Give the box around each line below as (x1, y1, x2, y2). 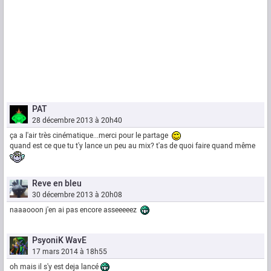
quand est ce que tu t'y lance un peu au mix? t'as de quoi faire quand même (10, 140, 255, 152)
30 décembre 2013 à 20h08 (32, 189, 122, 201)
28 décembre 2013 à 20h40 (32, 115, 122, 126)
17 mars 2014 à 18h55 (32, 246, 107, 258)
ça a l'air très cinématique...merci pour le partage (10, 130, 172, 142)
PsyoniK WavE (32, 234, 87, 247)
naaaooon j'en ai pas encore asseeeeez (10, 204, 140, 216)
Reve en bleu (32, 177, 82, 191)
